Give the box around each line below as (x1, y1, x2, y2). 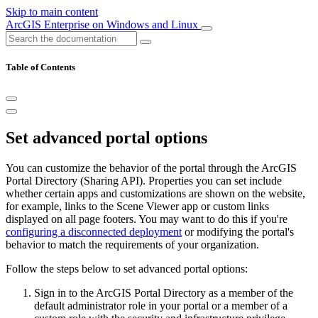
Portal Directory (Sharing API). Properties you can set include (6, 175, 282, 187)
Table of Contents (6, 62, 75, 73)
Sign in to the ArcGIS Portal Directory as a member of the (34, 287, 293, 300)
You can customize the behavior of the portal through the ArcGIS (6, 162, 297, 175)
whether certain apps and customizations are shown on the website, (6, 187, 305, 200)
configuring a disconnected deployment (6, 226, 182, 238)
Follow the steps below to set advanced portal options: (6, 263, 248, 275)
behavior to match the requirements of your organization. (6, 238, 259, 251)
